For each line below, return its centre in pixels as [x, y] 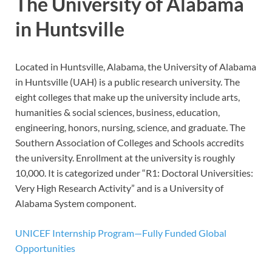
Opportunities [45, 248]
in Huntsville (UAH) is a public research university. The [127, 81]
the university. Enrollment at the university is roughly [125, 157]
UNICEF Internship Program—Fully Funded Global [121, 233]
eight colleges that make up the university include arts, [127, 97]
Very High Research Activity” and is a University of [119, 188]
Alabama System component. [76, 203]
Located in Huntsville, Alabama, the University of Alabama [136, 66]
